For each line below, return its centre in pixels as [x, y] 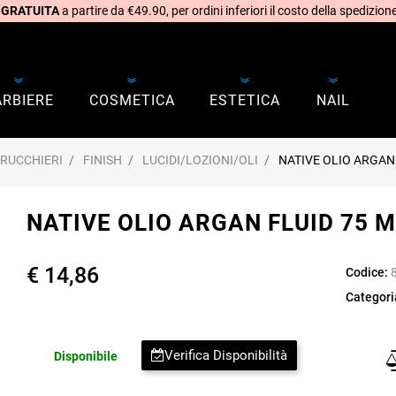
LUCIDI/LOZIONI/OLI [200, 160]
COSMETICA [132, 101]
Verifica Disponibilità [226, 356]
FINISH [103, 160]
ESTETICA [244, 101]
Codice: [366, 272]
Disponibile [86, 356]
